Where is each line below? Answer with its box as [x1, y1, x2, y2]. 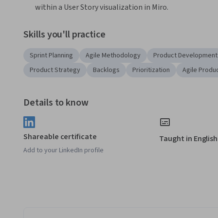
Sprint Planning [30, 51, 73, 61]
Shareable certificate [23, 131, 97, 143]
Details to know [23, 96, 89, 110]
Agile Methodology [86, 51, 141, 61]
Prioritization [132, 65, 170, 75]
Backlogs [93, 65, 120, 75]
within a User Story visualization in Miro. [35, 2, 170, 13]
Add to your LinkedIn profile [23, 145, 104, 156]
